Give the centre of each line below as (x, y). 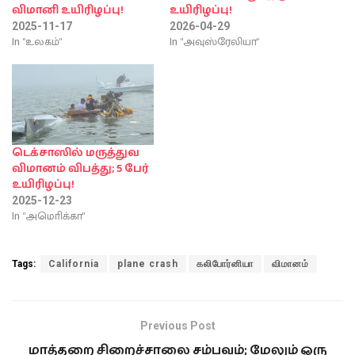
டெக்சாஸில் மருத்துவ (76, 153)
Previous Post (177, 326)
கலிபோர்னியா (225, 264)
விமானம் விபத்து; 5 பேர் (80, 169)
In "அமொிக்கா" (48, 216)
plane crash (148, 264)
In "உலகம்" (37, 41)
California (74, 264)
